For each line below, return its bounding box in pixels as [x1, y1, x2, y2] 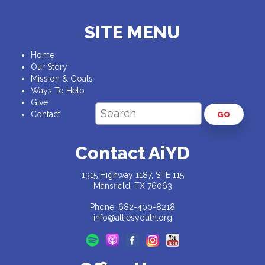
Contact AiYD [75, 142, 190, 163]
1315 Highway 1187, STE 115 [81, 170, 184, 180]
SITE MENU [85, 21, 180, 43]
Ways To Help [30, 85, 85, 95]
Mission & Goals [30, 73, 93, 83]
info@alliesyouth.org [93, 212, 172, 222]
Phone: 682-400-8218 [90, 202, 175, 212]
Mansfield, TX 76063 [93, 180, 172, 190]
